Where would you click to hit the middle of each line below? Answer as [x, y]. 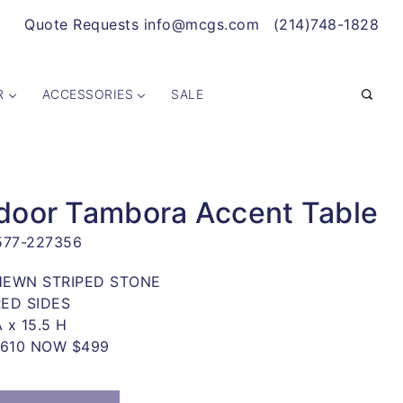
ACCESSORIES [87, 94]
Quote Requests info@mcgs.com [142, 24]
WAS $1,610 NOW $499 [70, 346]
